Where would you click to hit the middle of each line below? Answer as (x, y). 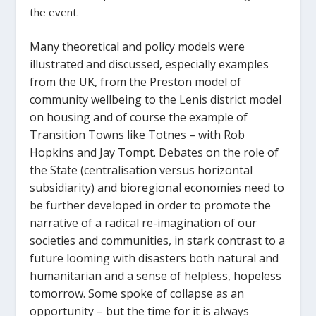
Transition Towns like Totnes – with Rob (138, 134)
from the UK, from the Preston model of (136, 81)
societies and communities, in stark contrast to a (158, 240)
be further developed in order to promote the (151, 205)
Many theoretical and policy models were (138, 46)
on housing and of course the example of (139, 117)
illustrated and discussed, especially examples (150, 64)
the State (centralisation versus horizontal (141, 170)
